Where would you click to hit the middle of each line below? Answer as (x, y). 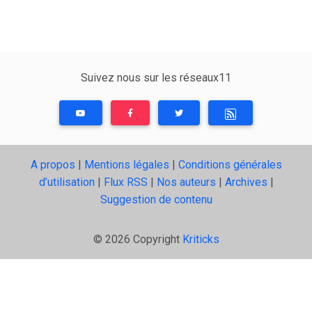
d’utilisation (67, 182)
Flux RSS (125, 182)
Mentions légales (126, 164)
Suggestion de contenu (156, 199)
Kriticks (201, 239)
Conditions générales (230, 164)
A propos (53, 164)
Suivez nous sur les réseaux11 (156, 77)
